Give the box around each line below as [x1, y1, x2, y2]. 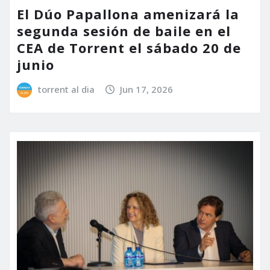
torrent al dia [37, 83, 95, 96]
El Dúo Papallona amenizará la [17, 5, 239, 24]
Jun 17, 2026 [120, 83, 174, 96]
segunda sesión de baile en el [17, 22, 231, 40]
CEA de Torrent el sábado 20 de [17, 39, 241, 57]
